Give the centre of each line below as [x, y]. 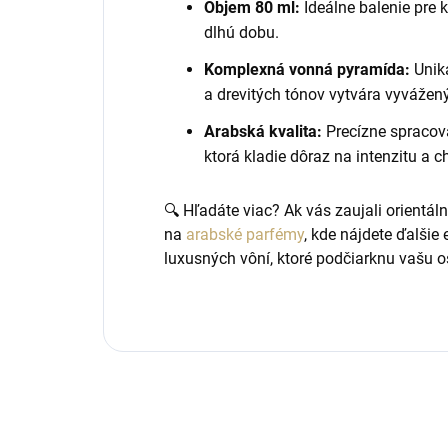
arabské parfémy [245, 234]
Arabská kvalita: [263, 131]
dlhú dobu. [241, 32]
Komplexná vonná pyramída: [307, 69]
